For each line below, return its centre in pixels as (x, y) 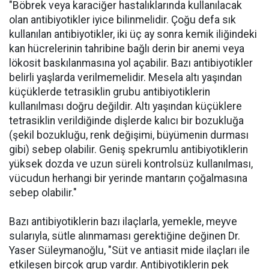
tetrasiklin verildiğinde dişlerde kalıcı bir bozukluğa (126, 121)
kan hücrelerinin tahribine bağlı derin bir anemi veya (127, 49)
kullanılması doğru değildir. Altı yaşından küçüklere (125, 106)
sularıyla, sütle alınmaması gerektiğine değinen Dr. (125, 236)
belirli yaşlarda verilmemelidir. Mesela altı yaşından (125, 77)
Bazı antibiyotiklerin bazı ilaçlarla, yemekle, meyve (123, 222)
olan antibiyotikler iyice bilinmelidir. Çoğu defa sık (122, 20)
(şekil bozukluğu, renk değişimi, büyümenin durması (129, 135)
